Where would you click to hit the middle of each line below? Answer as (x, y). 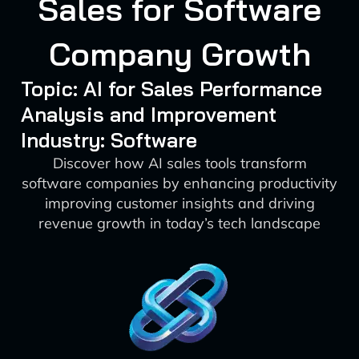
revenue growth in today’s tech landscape (179, 223)
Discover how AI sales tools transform (179, 163)
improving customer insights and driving (179, 203)
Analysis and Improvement (148, 114)
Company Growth (179, 54)
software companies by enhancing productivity (179, 183)
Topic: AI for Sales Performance (171, 89)
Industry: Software (109, 140)
